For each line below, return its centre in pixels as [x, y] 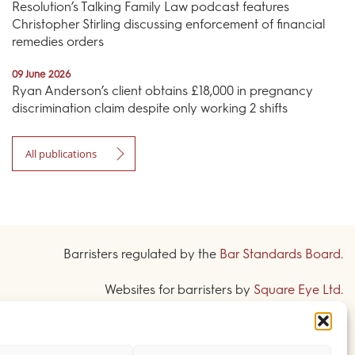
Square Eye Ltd [297, 289]
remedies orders [57, 42]
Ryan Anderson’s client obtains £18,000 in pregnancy [162, 90]
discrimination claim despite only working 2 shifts [149, 108]
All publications [61, 153]
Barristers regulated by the [141, 254]
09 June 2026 [41, 74]
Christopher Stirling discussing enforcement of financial [168, 25]
